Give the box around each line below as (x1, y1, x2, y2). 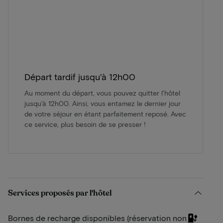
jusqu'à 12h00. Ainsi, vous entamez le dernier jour (24, 99, 181, 108)
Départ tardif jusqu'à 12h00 (24, 71, 135, 82)
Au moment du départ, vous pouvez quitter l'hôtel (24, 88, 180, 97)
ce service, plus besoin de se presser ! (24, 119, 146, 128)
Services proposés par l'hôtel (8, 187, 111, 199)
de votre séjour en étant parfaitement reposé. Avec (24, 109, 186, 118)
